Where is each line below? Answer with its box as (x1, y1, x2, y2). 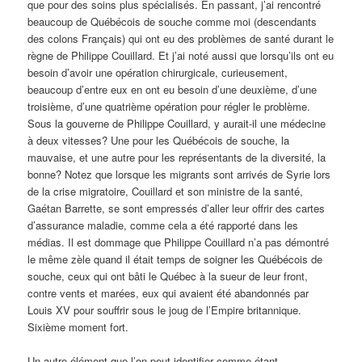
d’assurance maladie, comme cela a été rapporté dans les (27, 217, 299, 233)
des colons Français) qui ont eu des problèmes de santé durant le (27, 30, 335, 46)
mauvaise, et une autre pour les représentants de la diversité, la (27, 149, 326, 165)
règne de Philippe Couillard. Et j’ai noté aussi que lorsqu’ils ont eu (27, 47, 335, 63)
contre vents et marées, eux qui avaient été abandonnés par (27, 284, 309, 301)
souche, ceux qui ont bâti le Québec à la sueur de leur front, (27, 267, 309, 284)
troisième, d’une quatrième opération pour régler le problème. (27, 98, 311, 114)
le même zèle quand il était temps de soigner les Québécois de (27, 250, 323, 267)
